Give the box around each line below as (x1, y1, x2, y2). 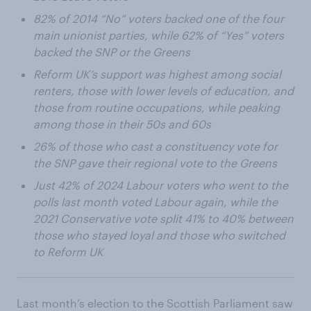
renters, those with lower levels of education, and (33, 84, 294, 97)
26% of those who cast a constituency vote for (33, 140, 278, 153)
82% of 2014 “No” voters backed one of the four (33, 12, 284, 25)
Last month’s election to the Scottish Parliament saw (17, 296, 293, 310)
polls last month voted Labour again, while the (33, 195, 278, 208)
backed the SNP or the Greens (33, 45, 190, 58)
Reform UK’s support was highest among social (33, 67, 281, 81)
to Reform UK (33, 245, 103, 258)
